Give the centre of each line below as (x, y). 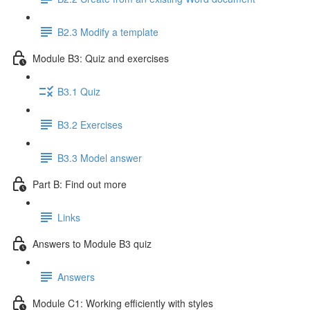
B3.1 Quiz (79, 91)
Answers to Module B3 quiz (92, 243)
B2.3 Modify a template (108, 31)
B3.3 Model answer (100, 157)
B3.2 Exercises (90, 124)
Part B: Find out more (80, 184)
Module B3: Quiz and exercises (101, 58)
